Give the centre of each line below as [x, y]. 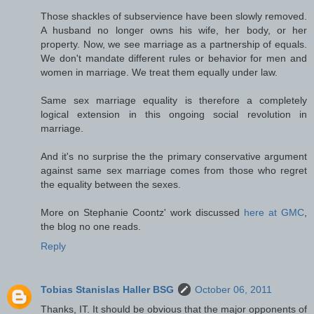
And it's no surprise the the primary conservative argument [174, 156]
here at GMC [274, 212]
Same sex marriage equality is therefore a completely [174, 100]
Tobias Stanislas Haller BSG [107, 289]
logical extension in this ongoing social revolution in [174, 114]
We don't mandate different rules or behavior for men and [174, 58]
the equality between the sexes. [111, 184]
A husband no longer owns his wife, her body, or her [174, 30]
